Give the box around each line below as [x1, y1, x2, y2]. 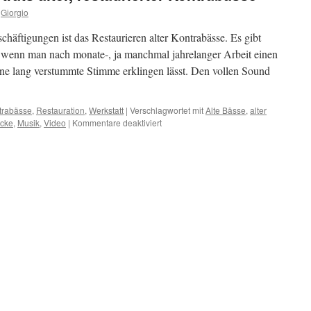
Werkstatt [89, 104, 124, 116]
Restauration [36, 104, 85, 116]
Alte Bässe [205, 104, 246, 116]
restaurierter [161, 178, 207, 190]
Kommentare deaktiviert [72, 117, 162, 128]
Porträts [161, 153, 190, 165]
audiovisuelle [161, 141, 212, 153]
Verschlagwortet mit [130, 104, 203, 116]
